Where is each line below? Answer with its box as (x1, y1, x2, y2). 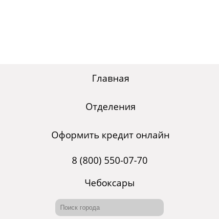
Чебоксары (84, 176, 135, 190)
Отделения (85, 100, 136, 113)
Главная (91, 72, 130, 85)
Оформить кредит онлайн (51, 129, 170, 142)
